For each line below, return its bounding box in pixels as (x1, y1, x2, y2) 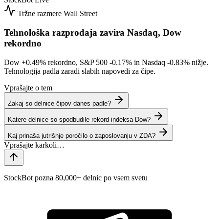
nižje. (190, 58, 208, 66)
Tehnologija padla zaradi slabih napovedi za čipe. (4, 66, 155, 75)
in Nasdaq (132, 58, 167, 66)
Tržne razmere (18, 9, 62, 18)
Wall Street (64, 9, 97, 18)
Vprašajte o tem (4, 83, 52, 92)
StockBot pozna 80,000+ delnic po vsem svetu (4, 173, 148, 182)
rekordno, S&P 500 (46, 58, 109, 66)
